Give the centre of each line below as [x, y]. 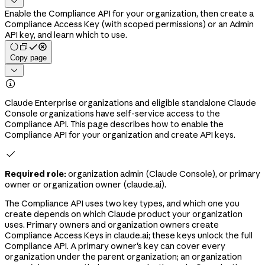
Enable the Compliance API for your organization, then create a [129, 13]
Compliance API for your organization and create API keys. [120, 135]
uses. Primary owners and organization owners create [112, 224]
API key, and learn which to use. [66, 35]
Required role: [35, 174]
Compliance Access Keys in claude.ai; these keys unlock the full [129, 235]
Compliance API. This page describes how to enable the [114, 124]
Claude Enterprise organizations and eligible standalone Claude [130, 103]
